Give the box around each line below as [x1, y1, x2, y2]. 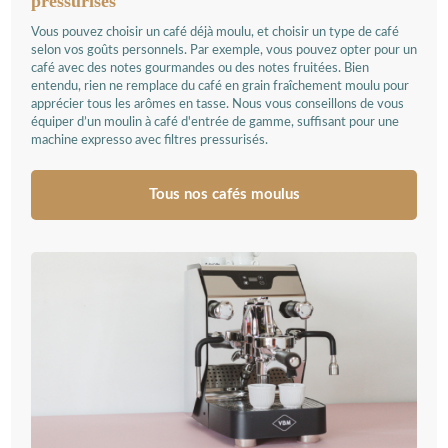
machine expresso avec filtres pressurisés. [31, 133, 268, 147]
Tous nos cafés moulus [148, 186, 300, 202]
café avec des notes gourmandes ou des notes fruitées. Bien [31, 61, 369, 75]
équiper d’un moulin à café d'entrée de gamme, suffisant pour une [31, 115, 399, 129]
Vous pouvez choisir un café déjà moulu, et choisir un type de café [31, 25, 399, 39]
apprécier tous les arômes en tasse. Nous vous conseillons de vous [31, 97, 404, 111]
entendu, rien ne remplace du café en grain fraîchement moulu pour [31, 79, 409, 93]
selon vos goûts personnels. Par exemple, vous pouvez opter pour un [31, 43, 417, 57]
